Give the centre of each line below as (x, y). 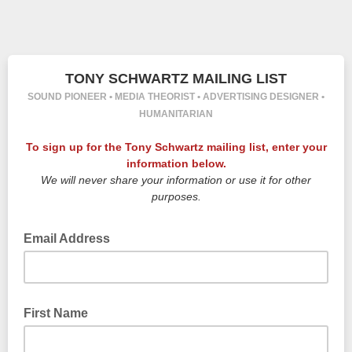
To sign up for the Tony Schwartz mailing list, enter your (176, 147)
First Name (56, 313)
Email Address (68, 238)
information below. (176, 163)
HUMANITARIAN (176, 114)
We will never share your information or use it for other (176, 180)
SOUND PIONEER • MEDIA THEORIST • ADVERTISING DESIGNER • (176, 97)
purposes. (176, 196)
